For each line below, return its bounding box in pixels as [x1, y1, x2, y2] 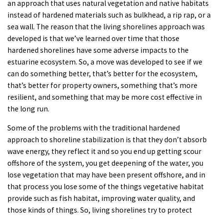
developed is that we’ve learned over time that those [7, 33, 179, 43]
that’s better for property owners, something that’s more [7, 80, 197, 90]
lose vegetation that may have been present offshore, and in [7, 170, 205, 179]
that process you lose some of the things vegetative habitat [7, 181, 204, 191]
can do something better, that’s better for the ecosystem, [7, 68, 197, 78]
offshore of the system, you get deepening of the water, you [7, 158, 203, 168]
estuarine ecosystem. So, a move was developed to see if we [7, 57, 202, 66]
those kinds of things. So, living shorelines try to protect [7, 205, 192, 215]
